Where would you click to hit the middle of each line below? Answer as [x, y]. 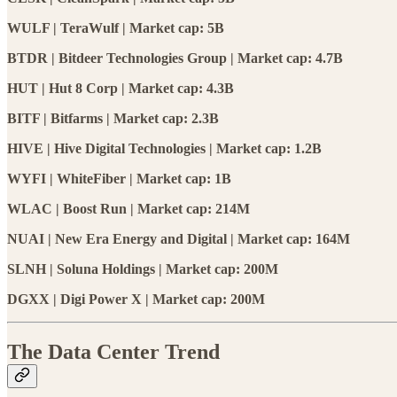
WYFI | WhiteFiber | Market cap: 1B [119, 178]
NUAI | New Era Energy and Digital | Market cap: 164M [179, 238]
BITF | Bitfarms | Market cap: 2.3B [113, 118]
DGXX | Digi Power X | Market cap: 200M [136, 299]
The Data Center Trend [113, 352]
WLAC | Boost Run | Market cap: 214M [128, 208]
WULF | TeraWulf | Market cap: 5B [116, 27]
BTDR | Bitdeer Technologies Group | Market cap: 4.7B [175, 58]
